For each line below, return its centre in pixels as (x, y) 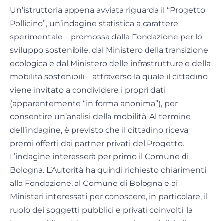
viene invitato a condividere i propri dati (88, 90)
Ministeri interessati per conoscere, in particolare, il (109, 197)
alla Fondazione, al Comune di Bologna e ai (94, 184)
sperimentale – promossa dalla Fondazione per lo (106, 37)
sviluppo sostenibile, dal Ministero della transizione (109, 50)
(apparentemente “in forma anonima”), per (94, 104)
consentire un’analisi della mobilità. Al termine (100, 117)
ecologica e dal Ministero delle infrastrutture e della (110, 64)
